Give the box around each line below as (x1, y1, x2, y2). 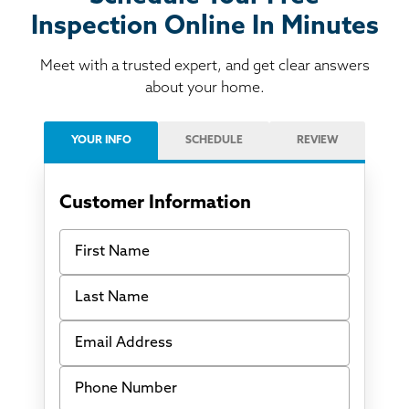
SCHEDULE (184, 134, 243, 146)
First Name (58, 227, 133, 243)
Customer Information (59, 194, 251, 213)
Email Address (58, 319, 156, 334)
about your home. (144, 80, 265, 96)
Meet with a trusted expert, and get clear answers (39, 58, 370, 74)
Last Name (58, 273, 132, 288)
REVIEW (296, 134, 339, 146)
